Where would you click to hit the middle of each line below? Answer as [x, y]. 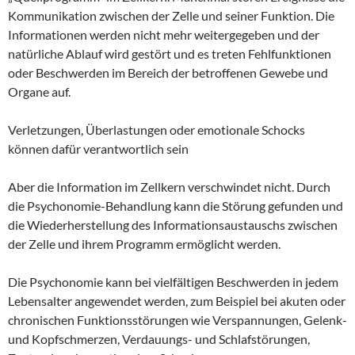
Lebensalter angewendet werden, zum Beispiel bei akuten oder [177, 300]
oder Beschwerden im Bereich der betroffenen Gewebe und [168, 72]
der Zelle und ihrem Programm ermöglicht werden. [144, 243]
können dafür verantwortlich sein [98, 148]
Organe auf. [39, 91]
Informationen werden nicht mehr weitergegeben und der [164, 34]
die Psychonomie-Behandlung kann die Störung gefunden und [176, 205]
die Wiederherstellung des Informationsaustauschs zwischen [173, 224]
